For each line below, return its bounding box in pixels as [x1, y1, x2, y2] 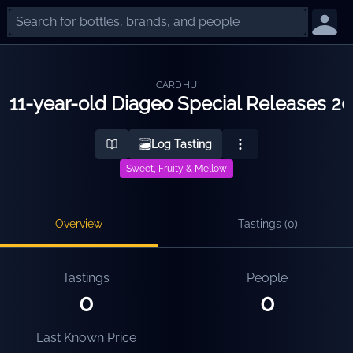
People [247, 270, 288, 285]
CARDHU [155, 80, 198, 91]
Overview [55, 217, 102, 230]
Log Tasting [150, 138, 212, 150]
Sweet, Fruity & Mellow [126, 163, 227, 174]
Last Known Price [35, 330, 136, 345]
